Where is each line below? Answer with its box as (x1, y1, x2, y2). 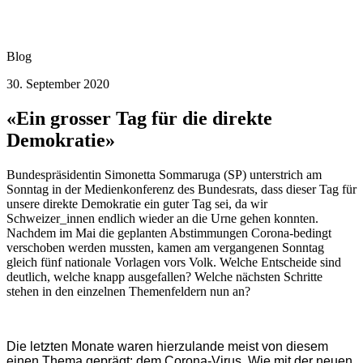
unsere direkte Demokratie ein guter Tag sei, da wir (6, 196, 267, 211)
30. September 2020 (6, 77, 109, 91)
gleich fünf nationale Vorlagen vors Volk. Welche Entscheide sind (6, 254, 341, 269)
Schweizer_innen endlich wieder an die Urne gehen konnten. (6, 211, 318, 225)
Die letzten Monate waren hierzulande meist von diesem (6, 339, 328, 353)
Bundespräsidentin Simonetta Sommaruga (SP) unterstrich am (6, 167, 322, 181)
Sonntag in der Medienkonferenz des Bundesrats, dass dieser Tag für (6, 181, 357, 196)
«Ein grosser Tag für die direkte (6, 107, 272, 129)
